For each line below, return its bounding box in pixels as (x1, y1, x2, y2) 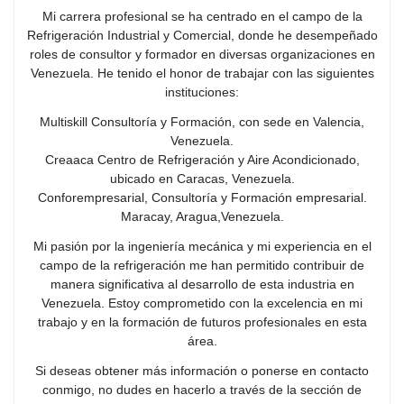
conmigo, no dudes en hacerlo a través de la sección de (42, 381, 362, 397)
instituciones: (165, 84, 239, 99)
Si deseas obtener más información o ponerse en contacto (35, 363, 369, 378)
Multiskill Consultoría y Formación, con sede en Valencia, (40, 114, 364, 129)
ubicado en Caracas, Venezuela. (109, 170, 295, 186)
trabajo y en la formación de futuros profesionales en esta (37, 314, 367, 329)
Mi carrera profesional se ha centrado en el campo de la (41, 8, 363, 23)
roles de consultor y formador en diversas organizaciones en (29, 46, 375, 61)
